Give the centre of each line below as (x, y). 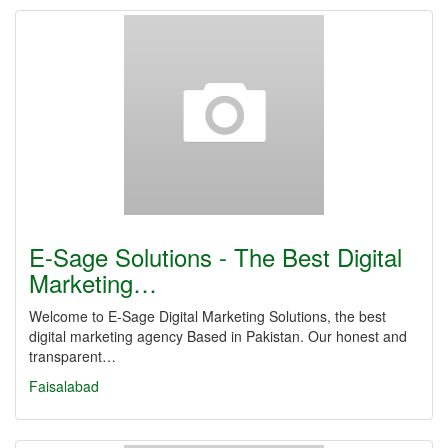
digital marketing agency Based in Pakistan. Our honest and (218, 336)
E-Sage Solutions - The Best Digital (215, 256)
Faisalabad (64, 386)
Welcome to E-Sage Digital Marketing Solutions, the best (207, 316)
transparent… (72, 356)
